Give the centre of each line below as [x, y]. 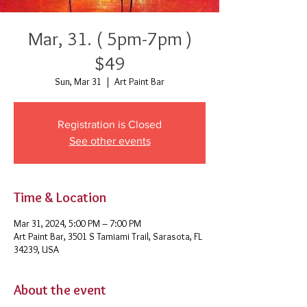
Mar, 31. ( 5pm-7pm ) [110, 38]
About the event [60, 290]
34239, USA [36, 249]
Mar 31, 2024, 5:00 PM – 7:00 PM [77, 223]
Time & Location [60, 197]
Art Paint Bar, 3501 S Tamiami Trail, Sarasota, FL [108, 236]
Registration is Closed [110, 124]
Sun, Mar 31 [78, 82]
